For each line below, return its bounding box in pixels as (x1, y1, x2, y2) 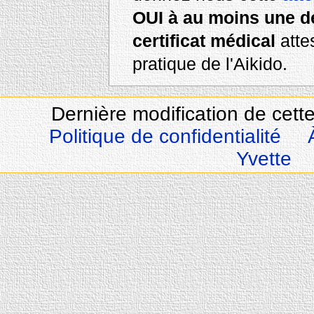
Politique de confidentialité (49, 125, 282, 147)
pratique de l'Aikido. (132, 54, 287, 74)
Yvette (236, 147, 292, 170)
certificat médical (132, 31, 275, 51)
